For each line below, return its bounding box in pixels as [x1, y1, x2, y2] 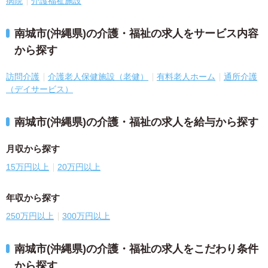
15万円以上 [6, 162, 49, 172]
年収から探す [6, 193, 60, 203]
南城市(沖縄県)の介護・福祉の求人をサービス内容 [14, 28, 258, 39]
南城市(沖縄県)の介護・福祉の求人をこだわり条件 [14, 243, 258, 255]
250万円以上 [6, 211, 54, 221]
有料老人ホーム [157, 72, 215, 81]
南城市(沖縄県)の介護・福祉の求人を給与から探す [14, 116, 258, 128]
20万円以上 [57, 162, 100, 172]
